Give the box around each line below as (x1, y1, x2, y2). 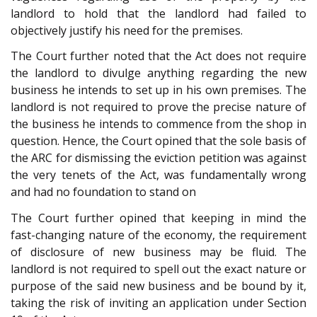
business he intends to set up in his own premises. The (11, 82, 306, 98)
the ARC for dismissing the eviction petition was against (11, 150, 306, 166)
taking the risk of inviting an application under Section (11, 294, 306, 311)
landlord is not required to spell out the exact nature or (11, 260, 306, 277)
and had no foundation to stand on (11, 184, 196, 200)
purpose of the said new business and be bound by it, (11, 277, 306, 294)
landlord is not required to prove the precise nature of (11, 99, 306, 115)
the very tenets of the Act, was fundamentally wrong (11, 167, 306, 183)
